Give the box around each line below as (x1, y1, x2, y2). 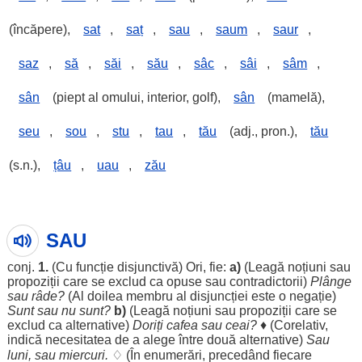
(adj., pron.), (226, 124, 301, 138)
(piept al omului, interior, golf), (49, 90, 225, 104)
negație (288, 289, 332, 303)
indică (6, 333, 42, 347)
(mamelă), (264, 90, 326, 104)
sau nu (33, 304, 79, 318)
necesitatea (44, 333, 112, 347)
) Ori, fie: (178, 260, 229, 274)
